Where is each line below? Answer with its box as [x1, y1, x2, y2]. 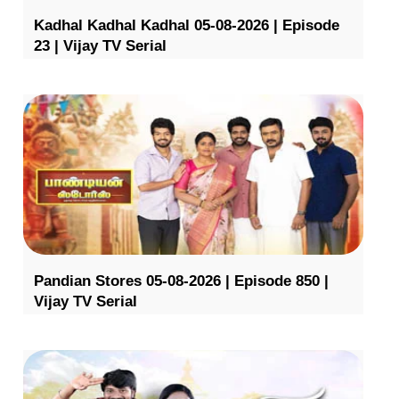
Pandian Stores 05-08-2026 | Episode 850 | [33, 272, 329, 289]
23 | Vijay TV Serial [33, 37, 167, 54]
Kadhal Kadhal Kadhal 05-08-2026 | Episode [33, 16, 339, 34]
